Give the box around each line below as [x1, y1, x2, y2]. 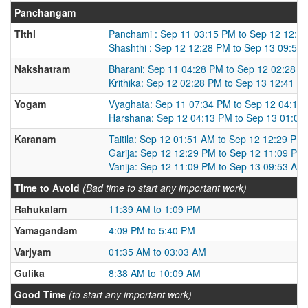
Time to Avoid [14, 181, 80, 195]
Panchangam [14, 5, 76, 19]
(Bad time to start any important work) [82, 181, 247, 195]
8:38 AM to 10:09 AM [109, 266, 201, 280]
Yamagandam [14, 223, 77, 237]
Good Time [14, 287, 66, 301]
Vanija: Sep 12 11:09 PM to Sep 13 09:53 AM [109, 159, 305, 173]
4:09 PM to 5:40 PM [109, 223, 195, 237]
